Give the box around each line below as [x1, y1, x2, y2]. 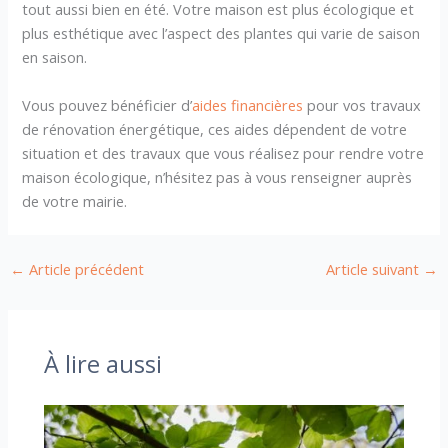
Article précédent [24, 258, 144, 279]
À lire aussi [44, 348, 163, 381]
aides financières [192, 94, 304, 115]
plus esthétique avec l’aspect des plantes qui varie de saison [22, 23, 421, 44]
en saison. [22, 47, 88, 68]
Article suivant [326, 258, 424, 279]
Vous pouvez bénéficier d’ [22, 94, 193, 115]
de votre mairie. [22, 190, 128, 211]
